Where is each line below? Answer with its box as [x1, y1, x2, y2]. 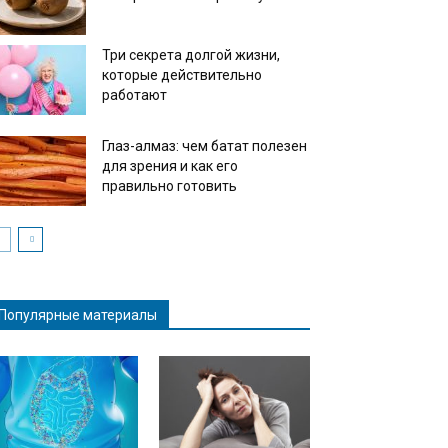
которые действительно [102, 67, 262, 84]
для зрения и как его [102, 158, 238, 175]
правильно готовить [102, 178, 237, 195]
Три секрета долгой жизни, [102, 47, 280, 64]
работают [102, 87, 167, 104]
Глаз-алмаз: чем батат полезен [102, 138, 307, 155]
